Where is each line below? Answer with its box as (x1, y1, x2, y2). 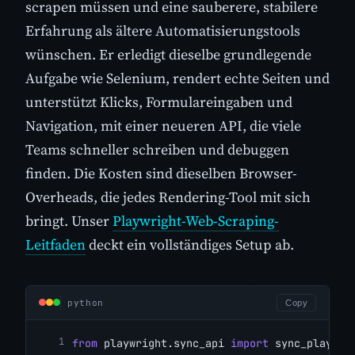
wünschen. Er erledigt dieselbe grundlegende (25, 44, 311, 64)
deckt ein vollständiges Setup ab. (86, 234, 294, 254)
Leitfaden (25, 234, 86, 254)
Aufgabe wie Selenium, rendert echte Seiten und (25, 67, 330, 88)
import (231, 335, 269, 350)
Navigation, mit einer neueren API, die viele (25, 115, 301, 136)
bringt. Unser (25, 210, 113, 231)
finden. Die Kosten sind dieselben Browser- (25, 162, 297, 183)
